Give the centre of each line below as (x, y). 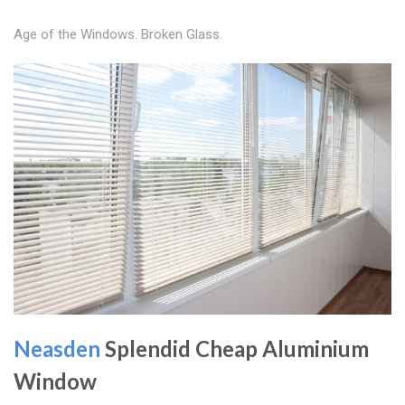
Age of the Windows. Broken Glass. (118, 34)
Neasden (57, 349)
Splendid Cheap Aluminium (235, 349)
